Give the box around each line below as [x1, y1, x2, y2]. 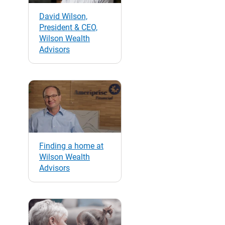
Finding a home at [39, 141, 103, 151]
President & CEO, [39, 22, 97, 32]
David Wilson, [39, 11, 87, 21]
